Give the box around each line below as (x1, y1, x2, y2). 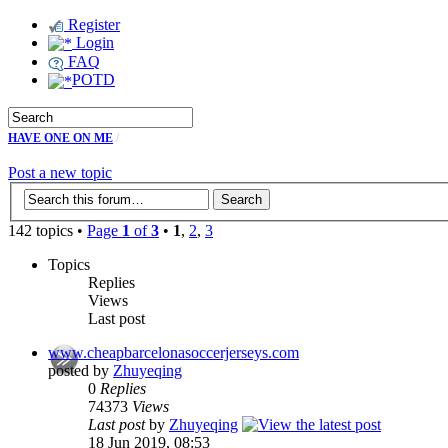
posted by (48, 362, 113, 380)
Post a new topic (8, 163, 112, 181)
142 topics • (8, 222, 87, 240)
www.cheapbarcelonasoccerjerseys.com (48, 344, 299, 362)
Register (64, 16, 120, 33)
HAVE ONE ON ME (8, 130, 113, 145)
